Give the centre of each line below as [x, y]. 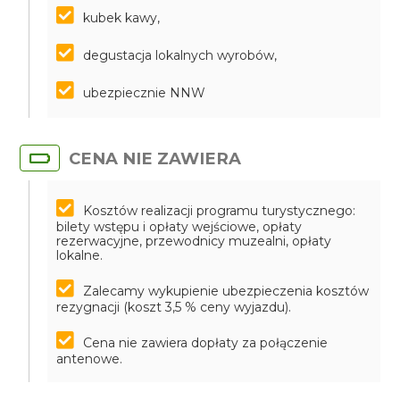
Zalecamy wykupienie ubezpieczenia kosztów [226, 291]
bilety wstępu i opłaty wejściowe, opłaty [179, 227]
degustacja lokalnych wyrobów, [180, 55]
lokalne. [80, 255]
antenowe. [90, 359]
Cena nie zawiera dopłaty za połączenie [206, 343]
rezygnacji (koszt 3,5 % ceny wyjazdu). [174, 307]
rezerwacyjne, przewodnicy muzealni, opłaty [194, 241]
